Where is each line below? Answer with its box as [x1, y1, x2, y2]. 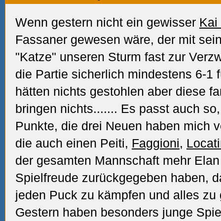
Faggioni [132, 136, 180, 150]
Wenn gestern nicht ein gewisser [15, 15, 199, 29]
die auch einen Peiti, [15, 136, 132, 150]
